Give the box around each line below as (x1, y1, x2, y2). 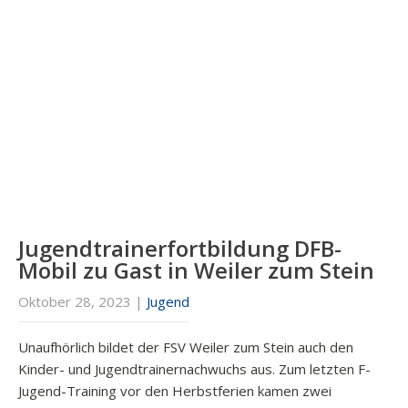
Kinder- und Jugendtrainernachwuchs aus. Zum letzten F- (18, 360, 371, 379)
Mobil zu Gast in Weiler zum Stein (18, 255, 374, 286)
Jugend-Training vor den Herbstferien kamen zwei (18, 382, 331, 401)
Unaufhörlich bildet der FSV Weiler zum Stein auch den (18, 338, 353, 357)
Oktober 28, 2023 (18, 292, 131, 311)
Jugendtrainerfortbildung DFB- (18, 233, 342, 264)
